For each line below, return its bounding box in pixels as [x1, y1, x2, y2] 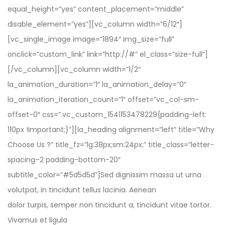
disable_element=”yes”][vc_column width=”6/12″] [8, 19, 182, 29]
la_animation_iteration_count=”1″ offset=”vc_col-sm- [8, 94, 199, 104]
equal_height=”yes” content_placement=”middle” [8, 4, 184, 14]
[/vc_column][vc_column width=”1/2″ [8, 64, 141, 74]
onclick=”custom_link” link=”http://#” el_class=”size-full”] [8, 49, 208, 59]
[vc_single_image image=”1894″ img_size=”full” [8, 34, 174, 44]
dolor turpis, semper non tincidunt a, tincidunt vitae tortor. [8, 200, 211, 210]
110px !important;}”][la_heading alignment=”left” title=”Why [8, 125, 214, 135]
